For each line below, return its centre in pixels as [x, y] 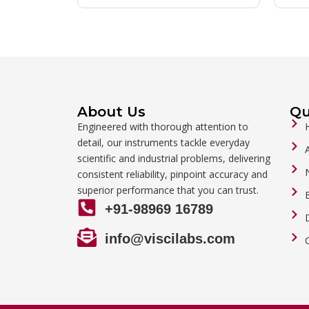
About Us [111, 112]
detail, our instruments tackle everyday [163, 143]
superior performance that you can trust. [168, 190]
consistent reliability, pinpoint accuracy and [172, 175]
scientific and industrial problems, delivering [174, 159]
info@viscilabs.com [170, 239]
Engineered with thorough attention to [163, 127]
